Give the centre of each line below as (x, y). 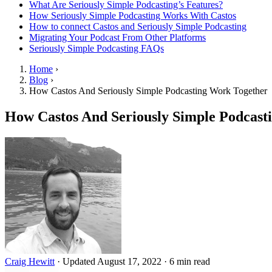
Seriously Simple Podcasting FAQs (97, 48)
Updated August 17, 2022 (113, 261)
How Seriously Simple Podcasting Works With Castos (133, 15)
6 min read (190, 261)
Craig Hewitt (30, 261)
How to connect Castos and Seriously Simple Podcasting (138, 26)
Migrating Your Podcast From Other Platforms (117, 37)
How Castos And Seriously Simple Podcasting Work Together (148, 91)
